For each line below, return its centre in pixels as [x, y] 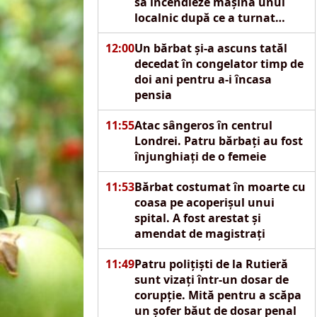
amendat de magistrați [200, 234]
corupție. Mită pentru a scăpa [218, 295]
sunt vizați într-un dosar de [211, 279]
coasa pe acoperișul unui [204, 202]
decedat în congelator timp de [219, 64]
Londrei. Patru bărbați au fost [218, 141]
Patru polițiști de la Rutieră [211, 264]
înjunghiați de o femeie [200, 156]
